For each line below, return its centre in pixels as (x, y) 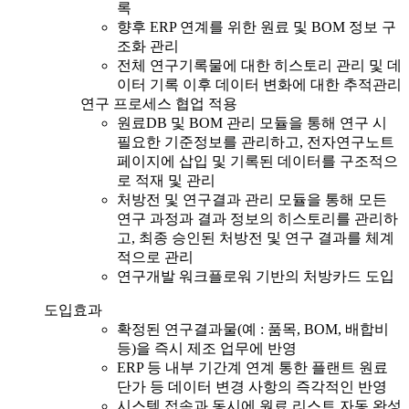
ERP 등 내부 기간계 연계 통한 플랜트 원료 (252, 367)
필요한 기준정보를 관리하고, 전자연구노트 (256, 142)
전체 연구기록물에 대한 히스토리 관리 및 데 (259, 65)
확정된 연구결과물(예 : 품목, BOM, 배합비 (253, 329)
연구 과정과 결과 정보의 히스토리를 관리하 (257, 218)
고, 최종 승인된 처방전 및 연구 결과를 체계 (256, 237)
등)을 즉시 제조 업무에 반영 (207, 348)
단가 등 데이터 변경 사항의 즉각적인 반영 (252, 386)
